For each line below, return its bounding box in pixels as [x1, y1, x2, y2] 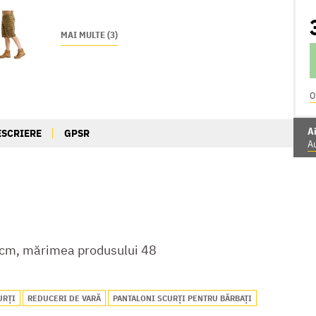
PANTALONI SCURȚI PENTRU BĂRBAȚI [112, 293, 252, 303]
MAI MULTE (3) [61, 29, 118, 41]
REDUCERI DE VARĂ [27, 293, 101, 303]
